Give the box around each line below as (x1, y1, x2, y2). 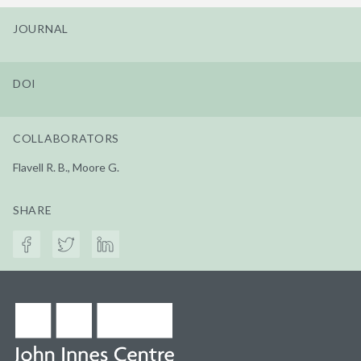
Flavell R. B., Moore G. (13, 160, 119, 174)
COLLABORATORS (13, 131, 120, 145)
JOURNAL (13, 21, 68, 35)
